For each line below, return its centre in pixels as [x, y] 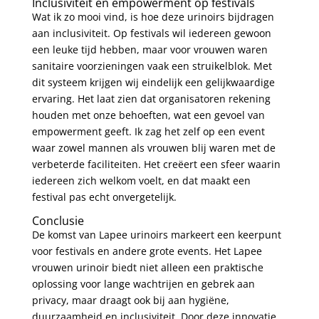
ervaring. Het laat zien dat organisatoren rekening [151, 98]
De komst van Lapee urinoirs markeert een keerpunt [156, 234]
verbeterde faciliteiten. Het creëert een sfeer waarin [156, 164]
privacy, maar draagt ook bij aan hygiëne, [130, 300]
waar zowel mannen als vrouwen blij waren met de [153, 147]
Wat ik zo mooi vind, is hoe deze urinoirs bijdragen [153, 16]
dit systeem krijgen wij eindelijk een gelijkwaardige [153, 82]
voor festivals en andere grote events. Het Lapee [147, 251]
